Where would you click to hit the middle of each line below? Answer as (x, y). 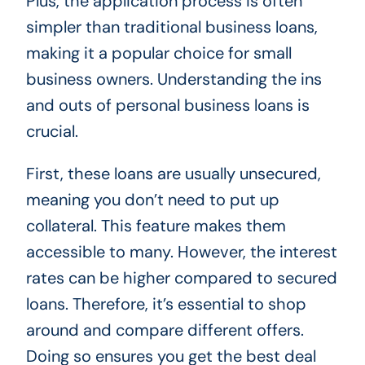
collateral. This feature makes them (156, 225)
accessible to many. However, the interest (181, 251)
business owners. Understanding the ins (174, 79)
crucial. (52, 131)
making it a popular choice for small (158, 53)
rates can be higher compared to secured (181, 277)
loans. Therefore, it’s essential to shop (166, 303)
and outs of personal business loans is (167, 105)
